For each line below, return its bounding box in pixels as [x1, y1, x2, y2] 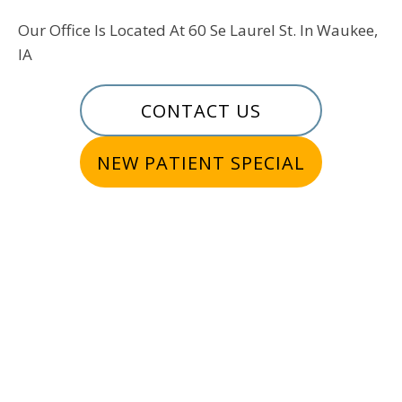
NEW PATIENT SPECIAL [97, 150, 305, 175]
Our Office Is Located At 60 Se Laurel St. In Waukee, [18, 19, 378, 40]
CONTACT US [141, 98, 261, 123]
